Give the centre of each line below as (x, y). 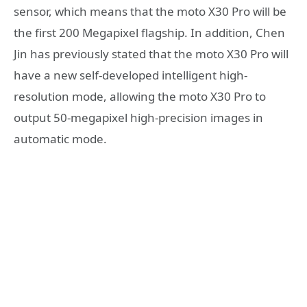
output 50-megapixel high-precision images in (138, 117)
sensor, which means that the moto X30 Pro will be (150, 11)
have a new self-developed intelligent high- (131, 75)
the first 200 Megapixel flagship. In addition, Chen (149, 32)
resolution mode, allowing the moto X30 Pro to (140, 96)
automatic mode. (60, 138)
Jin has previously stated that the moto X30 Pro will (151, 53)
